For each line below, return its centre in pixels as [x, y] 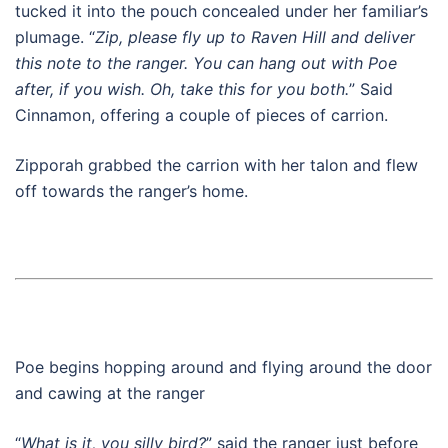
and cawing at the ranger [110, 393]
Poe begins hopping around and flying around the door [223, 367]
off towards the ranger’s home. [131, 191]
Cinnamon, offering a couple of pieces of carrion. [201, 115]
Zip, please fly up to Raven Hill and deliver [255, 37]
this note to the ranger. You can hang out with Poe [206, 63]
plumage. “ [55, 37]
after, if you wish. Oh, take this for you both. [182, 89]
